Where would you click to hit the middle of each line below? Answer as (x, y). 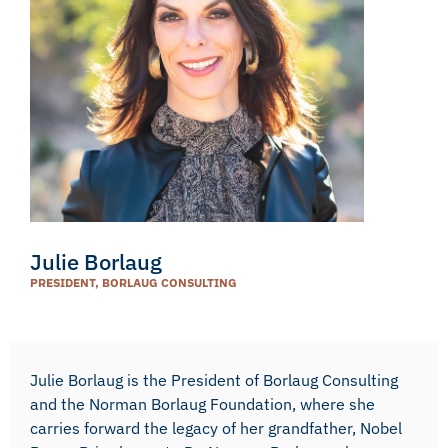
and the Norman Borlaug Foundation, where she (202, 404)
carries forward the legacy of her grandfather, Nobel (216, 428)
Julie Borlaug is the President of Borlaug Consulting (214, 380)
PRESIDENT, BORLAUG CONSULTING (133, 282)
